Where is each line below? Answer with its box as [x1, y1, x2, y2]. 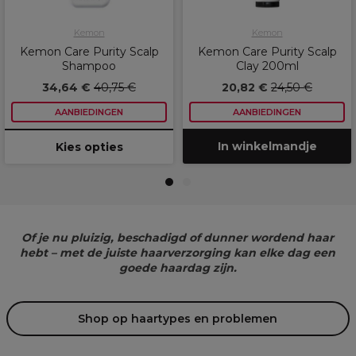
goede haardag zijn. [118, 260, 237, 275]
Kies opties [55, 139, 123, 154]
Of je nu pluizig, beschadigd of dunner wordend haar [21, 230, 335, 245]
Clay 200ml [235, 58, 299, 73]
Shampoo [62, 58, 116, 73]
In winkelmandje [217, 138, 317, 153]
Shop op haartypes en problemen [78, 311, 278, 326]
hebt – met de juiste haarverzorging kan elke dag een [20, 245, 336, 260]
